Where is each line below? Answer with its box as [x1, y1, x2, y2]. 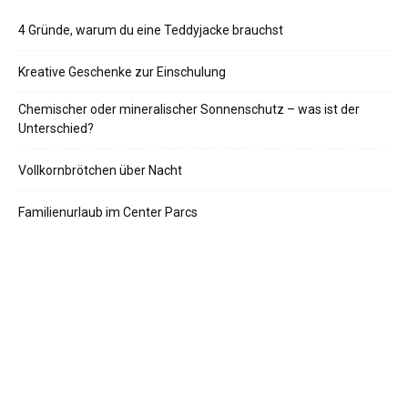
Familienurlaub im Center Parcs [18, 205, 198, 219]
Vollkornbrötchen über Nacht [18, 163, 182, 178]
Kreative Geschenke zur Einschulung [18, 65, 226, 79]
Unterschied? [18, 121, 94, 136]
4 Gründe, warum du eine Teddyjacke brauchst [18, 23, 283, 37]
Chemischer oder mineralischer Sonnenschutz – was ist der [18, 102, 360, 117]
